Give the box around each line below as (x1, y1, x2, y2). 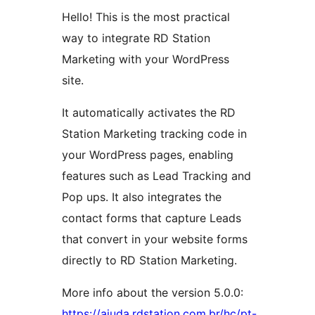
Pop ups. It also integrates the (62, 190, 221, 205)
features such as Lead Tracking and (62, 169, 251, 184)
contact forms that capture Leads (62, 211, 241, 226)
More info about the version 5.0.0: (62, 285, 243, 300)
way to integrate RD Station (62, 31, 210, 46)
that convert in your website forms (62, 232, 247, 247)
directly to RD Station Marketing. (62, 253, 237, 268)
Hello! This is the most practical (62, 10, 230, 25)
